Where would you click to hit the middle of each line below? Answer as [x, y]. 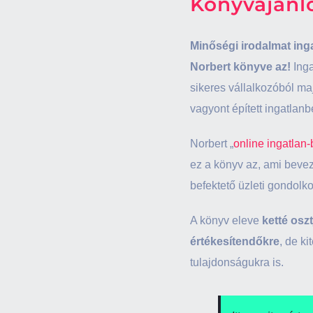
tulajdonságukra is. [237, 262]
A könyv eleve [226, 220]
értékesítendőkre [235, 241]
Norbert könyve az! [240, 67]
